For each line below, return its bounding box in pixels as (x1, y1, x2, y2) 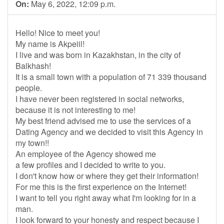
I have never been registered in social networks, (15, 93, 184, 104)
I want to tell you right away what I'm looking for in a (15, 192, 196, 203)
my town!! (15, 137, 49, 148)
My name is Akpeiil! (15, 38, 84, 49)
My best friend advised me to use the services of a (15, 115, 191, 126)
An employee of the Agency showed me (15, 148, 156, 159)
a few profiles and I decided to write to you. (15, 159, 165, 170)
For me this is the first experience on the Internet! (15, 181, 186, 192)
